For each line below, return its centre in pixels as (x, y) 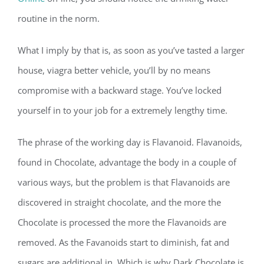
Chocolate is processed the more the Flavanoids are (122, 222)
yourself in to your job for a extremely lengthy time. (123, 110)
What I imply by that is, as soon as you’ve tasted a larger (131, 50)
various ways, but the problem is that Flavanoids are (124, 182)
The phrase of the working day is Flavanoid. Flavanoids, (130, 142)
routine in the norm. (59, 18)
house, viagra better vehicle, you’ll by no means (114, 70)
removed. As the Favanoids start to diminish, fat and (123, 242)
